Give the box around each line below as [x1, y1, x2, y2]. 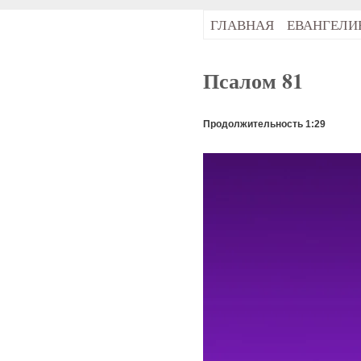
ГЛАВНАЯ [210, 15, 274, 34]
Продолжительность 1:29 [203, 118, 326, 130]
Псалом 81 [203, 65, 303, 97]
